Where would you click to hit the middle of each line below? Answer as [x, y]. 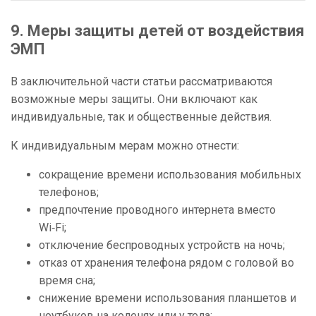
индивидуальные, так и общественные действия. [141, 117]
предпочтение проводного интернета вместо [157, 210]
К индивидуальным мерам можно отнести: [125, 146]
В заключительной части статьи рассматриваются [141, 82]
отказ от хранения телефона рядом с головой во [166, 263]
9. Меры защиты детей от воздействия [158, 31]
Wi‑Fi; [53, 228]
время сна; [67, 281]
